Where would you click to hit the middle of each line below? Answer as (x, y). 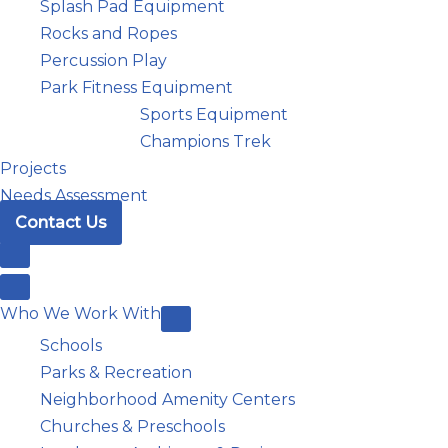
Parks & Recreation (116, 372)
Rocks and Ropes (108, 33)
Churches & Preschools (132, 426)
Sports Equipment (214, 114)
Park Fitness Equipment (136, 87)
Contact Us (61, 222)
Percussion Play (103, 60)
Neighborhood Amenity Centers (167, 399)
